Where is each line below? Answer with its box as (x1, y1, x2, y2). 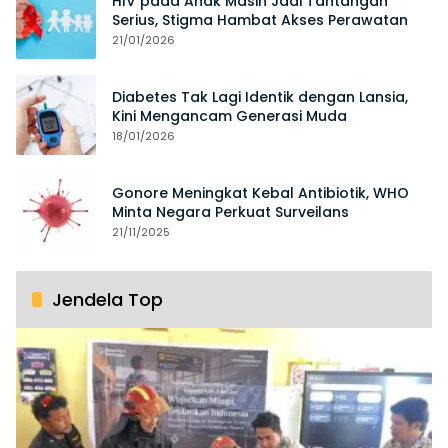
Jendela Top (52, 287, 163, 313)
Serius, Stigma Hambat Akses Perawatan (112, 10, 408, 31)
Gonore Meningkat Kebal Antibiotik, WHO (112, 183, 409, 204)
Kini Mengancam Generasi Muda (112, 106, 347, 127)
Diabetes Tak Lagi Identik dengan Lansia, (112, 87, 408, 108)
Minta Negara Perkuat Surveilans (112, 202, 349, 223)
